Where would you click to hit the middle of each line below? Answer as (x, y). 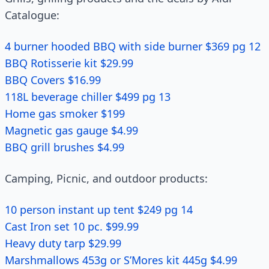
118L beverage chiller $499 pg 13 (88, 97)
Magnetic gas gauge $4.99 (71, 130)
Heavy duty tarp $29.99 (63, 243)
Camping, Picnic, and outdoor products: (106, 178)
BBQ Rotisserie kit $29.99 (69, 63)
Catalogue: (32, 15)
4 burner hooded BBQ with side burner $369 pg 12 (133, 46)
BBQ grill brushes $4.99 (65, 147)
